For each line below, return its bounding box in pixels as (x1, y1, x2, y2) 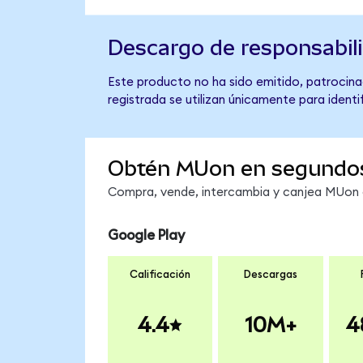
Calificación (130, 269, 190, 281)
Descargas (243, 269, 297, 281)
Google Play (107, 228, 185, 242)
